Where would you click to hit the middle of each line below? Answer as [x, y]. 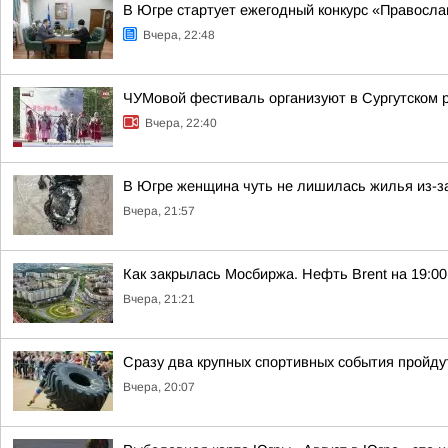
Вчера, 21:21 [159, 299]
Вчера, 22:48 [179, 35]
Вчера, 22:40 [181, 123]
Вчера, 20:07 [159, 387]
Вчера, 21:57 [159, 211]
